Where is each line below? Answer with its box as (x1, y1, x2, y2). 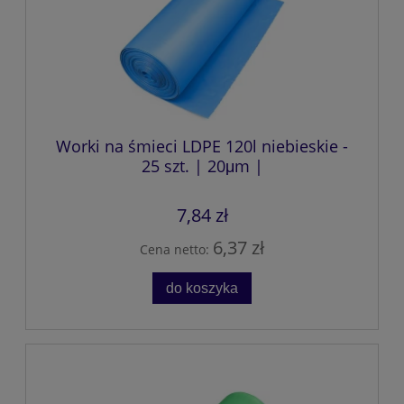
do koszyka (166, 279, 238, 296)
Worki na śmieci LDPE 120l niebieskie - (56, 135, 348, 158)
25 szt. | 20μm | (141, 155, 263, 178)
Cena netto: (140, 240, 213, 258)
